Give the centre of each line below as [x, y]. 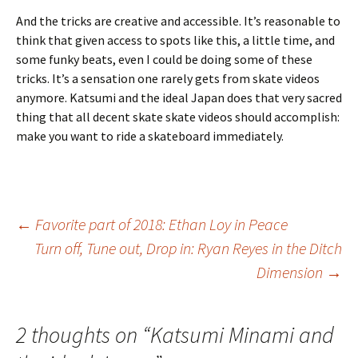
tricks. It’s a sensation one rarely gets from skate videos [168, 79]
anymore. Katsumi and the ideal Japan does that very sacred [179, 98]
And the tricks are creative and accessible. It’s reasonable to [178, 21]
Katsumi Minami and [242, 335]
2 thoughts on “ [83, 335]
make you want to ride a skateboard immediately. [150, 136]
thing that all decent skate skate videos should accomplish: [178, 117]
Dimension [291, 272]
